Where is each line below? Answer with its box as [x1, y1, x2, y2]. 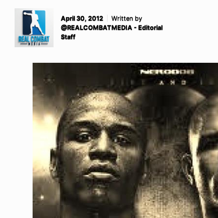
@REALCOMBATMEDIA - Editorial [61, 24, 163, 32]
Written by [111, 15, 142, 22]
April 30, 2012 [61, 15, 103, 22]
